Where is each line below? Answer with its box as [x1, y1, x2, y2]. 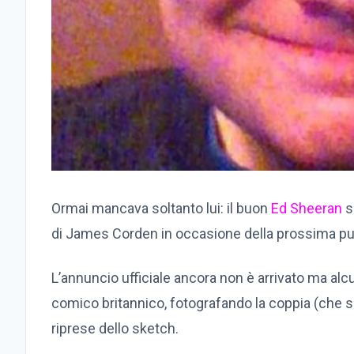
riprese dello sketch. [51, 320, 179, 337]
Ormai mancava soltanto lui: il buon [51, 200, 271, 217]
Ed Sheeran [271, 200, 342, 217]
